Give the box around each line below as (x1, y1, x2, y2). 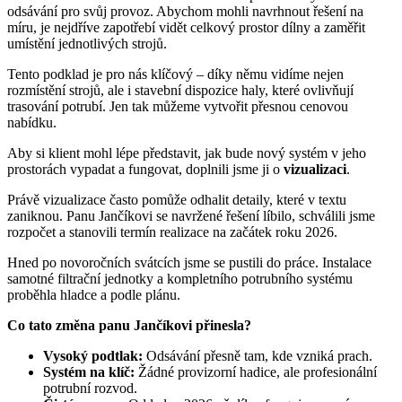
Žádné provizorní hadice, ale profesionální (135, 363, 377, 380)
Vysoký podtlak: (43, 347, 143, 363)
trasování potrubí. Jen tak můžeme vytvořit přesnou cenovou (7, 98, 348, 114)
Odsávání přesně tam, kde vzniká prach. (143, 347, 372, 363)
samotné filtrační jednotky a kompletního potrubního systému (7, 270, 353, 286)
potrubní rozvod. (43, 380, 137, 396)
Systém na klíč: (43, 363, 135, 380)
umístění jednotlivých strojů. (7, 35, 167, 51)
